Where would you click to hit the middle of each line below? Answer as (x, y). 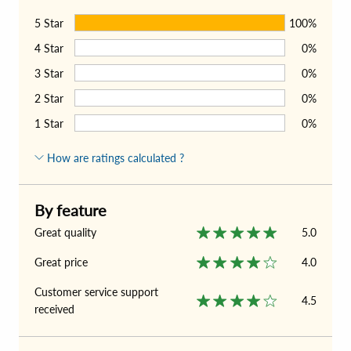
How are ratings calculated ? (116, 157)
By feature (71, 210)
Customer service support (96, 291)
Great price (61, 262)
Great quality (65, 232)
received (54, 309)
